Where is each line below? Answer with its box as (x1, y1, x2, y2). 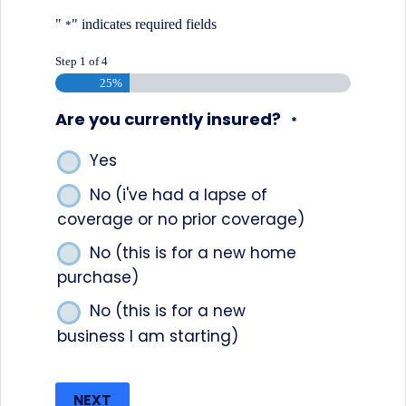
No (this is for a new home (90, 241, 296, 264)
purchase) (57, 266, 139, 289)
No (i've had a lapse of (90, 183, 267, 206)
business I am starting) (57, 324, 238, 347)
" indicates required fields (72, 16, 217, 33)
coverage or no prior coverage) (57, 208, 304, 230)
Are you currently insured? (55, 108, 281, 131)
